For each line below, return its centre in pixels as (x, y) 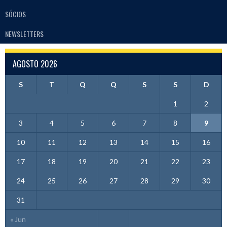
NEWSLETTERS (24, 33)
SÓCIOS (15, 14)
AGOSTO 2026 (35, 64)
